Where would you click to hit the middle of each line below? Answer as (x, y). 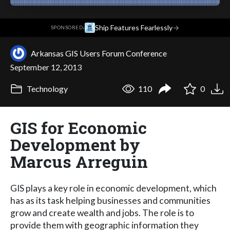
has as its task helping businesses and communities (110, 200)
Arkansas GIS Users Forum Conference (99, 53)
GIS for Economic (79, 127)
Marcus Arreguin (79, 161)
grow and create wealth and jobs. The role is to (102, 213)
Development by (75, 144)
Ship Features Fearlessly (134, 28)
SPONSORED (67, 28)
